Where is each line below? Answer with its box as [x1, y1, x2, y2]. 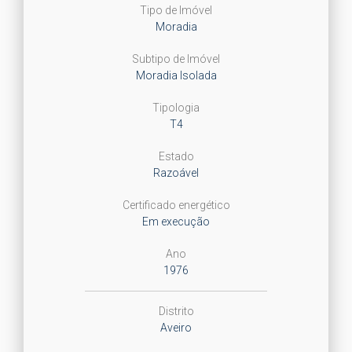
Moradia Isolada [135, 69, 217, 82]
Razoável [153, 167, 199, 179]
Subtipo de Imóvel [132, 53, 220, 65]
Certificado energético [122, 199, 230, 211]
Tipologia [152, 101, 200, 114]
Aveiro [160, 321, 192, 334]
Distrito [158, 305, 194, 317]
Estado [158, 150, 194, 163]
